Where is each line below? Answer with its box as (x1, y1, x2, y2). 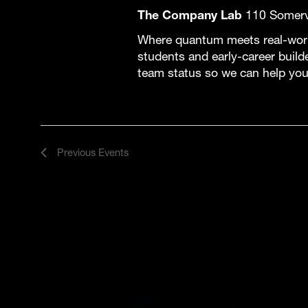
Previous (56, 146, 98, 159)
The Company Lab (137, 7, 246, 22)
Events (98, 146, 129, 159)
